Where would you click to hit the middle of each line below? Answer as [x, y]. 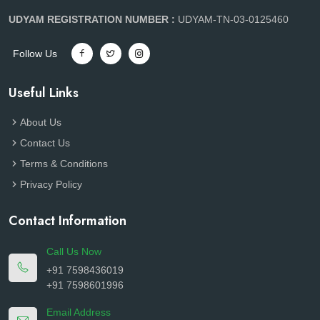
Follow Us [35, 54]
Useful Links [44, 93]
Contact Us [45, 143]
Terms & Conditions [64, 164]
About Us [41, 122]
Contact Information [67, 221]
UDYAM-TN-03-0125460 [233, 20]
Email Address [79, 312]
